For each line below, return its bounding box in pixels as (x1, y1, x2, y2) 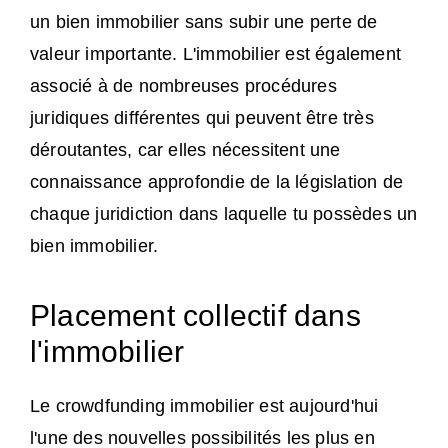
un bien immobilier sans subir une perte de (30, 12, 378, 33)
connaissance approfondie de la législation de (30, 172, 404, 193)
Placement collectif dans (30, 299, 361, 333)
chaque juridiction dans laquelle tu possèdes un (30, 204, 418, 225)
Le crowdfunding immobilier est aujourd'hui (30, 396, 379, 417)
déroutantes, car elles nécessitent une (30, 140, 341, 161)
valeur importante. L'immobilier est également (30, 44, 402, 65)
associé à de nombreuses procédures (30, 76, 337, 97)
